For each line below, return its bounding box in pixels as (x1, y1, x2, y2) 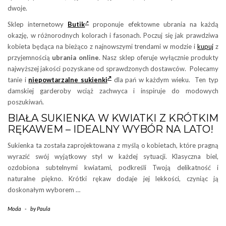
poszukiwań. (8, 97, 44, 106)
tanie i (8, 75, 29, 84)
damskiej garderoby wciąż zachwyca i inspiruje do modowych (8, 86, 218, 95)
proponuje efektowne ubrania (89, 20, 186, 28)
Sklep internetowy (8, 20, 68, 28)
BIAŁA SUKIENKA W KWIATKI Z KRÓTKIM (8, 111, 218, 124)
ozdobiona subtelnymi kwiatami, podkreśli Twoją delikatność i (8, 163, 218, 172)
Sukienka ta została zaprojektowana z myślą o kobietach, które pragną (8, 141, 218, 149)
